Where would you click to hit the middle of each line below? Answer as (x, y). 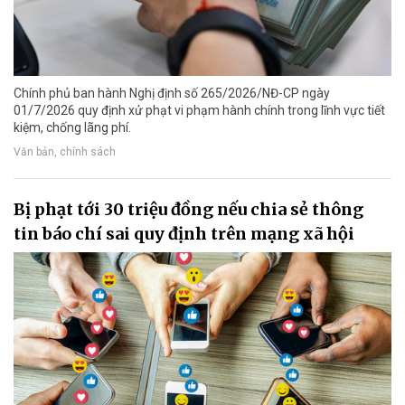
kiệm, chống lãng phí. (72, 127)
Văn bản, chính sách (65, 152)
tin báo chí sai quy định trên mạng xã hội (184, 233)
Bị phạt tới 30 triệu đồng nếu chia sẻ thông (188, 209)
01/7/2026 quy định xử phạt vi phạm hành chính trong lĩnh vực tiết (199, 110)
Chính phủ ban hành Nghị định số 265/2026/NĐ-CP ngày (172, 93)
